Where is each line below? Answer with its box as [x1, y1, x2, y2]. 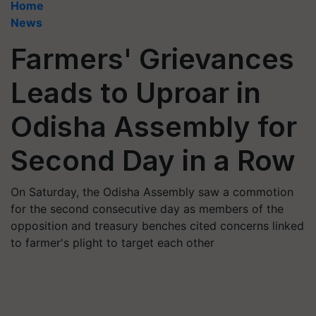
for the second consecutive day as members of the [11, 202, 284, 216]
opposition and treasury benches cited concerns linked [11, 219, 304, 233]
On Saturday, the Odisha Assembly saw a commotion [11, 185, 293, 199]
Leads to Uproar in [11, 75, 261, 110]
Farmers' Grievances [11, 42, 294, 76]
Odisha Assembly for [11, 109, 297, 144]
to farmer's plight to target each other [11, 236, 214, 250]
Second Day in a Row [11, 143, 296, 178]
